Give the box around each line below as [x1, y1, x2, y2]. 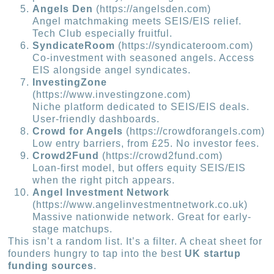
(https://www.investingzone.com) [32, 89, 191, 100]
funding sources [8, 261, 94, 272]
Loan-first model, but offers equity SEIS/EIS [32, 163, 246, 174]
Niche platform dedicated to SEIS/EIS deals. [32, 102, 250, 113]
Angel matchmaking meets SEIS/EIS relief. [32, 16, 242, 27]
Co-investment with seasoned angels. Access [32, 53, 255, 64]
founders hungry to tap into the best [8, 248, 185, 259]
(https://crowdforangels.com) [123, 126, 265, 137]
